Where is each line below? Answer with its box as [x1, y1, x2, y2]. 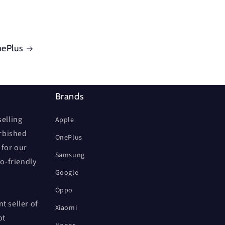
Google [55, 168, 79, 178]
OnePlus [55, 133, 82, 143]
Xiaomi [55, 203, 77, 213]
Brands [55, 91, 84, 102]
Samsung [55, 150, 85, 161]
